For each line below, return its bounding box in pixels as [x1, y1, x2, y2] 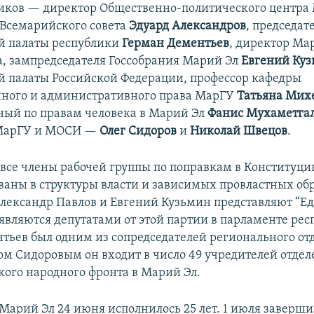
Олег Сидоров [100, 125, 177, 139]
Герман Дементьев [122, 37, 230, 51]
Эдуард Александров [129, 20, 247, 34]
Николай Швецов [190, 125, 288, 139]
